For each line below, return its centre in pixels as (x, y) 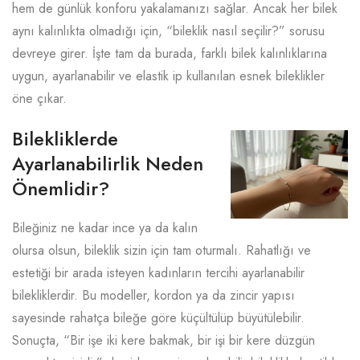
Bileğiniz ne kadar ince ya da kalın (105, 228)
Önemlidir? (61, 188)
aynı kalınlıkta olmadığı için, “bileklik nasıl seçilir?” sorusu (168, 31)
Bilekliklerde (65, 139)
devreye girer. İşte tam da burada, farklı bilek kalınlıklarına (170, 53)
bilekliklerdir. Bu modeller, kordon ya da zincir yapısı (153, 295)
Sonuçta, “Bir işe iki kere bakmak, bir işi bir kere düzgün (164, 340)
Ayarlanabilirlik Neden (108, 164)
